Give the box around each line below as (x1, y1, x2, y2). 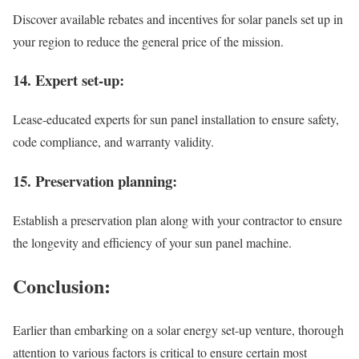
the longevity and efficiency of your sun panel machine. (13, 233, 292, 251)
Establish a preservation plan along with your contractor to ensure (13, 211, 342, 228)
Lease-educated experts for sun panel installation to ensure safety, (13, 111, 339, 128)
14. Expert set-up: (13, 69, 124, 91)
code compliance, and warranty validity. (13, 133, 214, 151)
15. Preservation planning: (13, 169, 177, 192)
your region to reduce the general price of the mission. (13, 32, 284, 50)
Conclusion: (13, 272, 111, 301)
